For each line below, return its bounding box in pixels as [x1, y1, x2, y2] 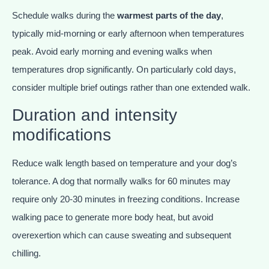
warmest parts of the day [117, 10, 221, 20]
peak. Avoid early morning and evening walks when [12, 46, 212, 56]
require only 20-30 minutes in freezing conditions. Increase [12, 194, 240, 205]
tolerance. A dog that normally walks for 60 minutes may [12, 176, 231, 187]
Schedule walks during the [12, 10, 117, 20]
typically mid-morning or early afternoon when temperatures [12, 28, 244, 38]
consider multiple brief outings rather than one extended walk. [12, 82, 250, 92]
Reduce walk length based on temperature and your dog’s [12, 158, 237, 169]
